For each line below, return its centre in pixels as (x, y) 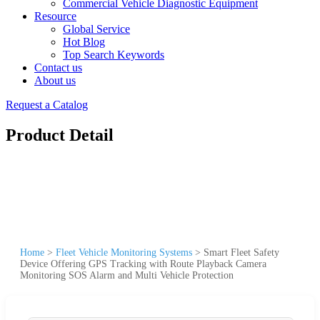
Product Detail (60, 135)
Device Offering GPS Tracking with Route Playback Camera (143, 264)
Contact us (58, 67)
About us (55, 80)
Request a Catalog (47, 105)
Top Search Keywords (114, 55)
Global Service (96, 29)
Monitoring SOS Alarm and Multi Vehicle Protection (127, 275)
